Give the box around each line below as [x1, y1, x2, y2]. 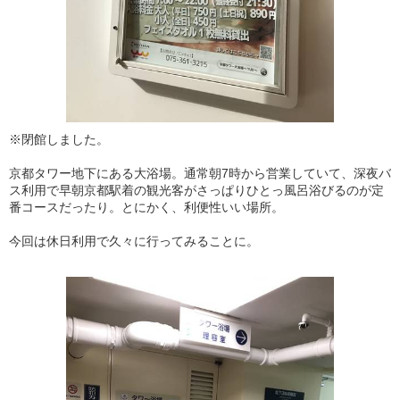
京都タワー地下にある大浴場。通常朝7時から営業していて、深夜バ [9, 166, 391, 180]
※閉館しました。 [9, 132, 109, 146]
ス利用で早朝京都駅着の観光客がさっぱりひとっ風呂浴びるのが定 [9, 183, 384, 197]
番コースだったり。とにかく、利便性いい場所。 [9, 200, 284, 214]
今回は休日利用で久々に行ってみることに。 [9, 234, 259, 248]
